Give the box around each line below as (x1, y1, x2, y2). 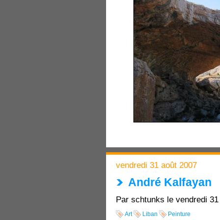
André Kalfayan (128, 176, 212, 189)
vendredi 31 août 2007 (116, 160, 197, 170)
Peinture (168, 211, 191, 218)
